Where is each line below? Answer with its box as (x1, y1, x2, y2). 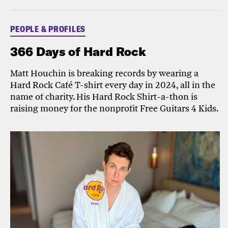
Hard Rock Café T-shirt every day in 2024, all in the (10, 79, 216, 91)
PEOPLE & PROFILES (10, 24, 86, 35)
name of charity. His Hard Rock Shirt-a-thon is (10, 91, 198, 103)
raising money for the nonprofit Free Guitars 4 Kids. (10, 102, 219, 115)
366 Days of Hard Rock (10, 44, 147, 60)
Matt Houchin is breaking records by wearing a (10, 67, 199, 79)
